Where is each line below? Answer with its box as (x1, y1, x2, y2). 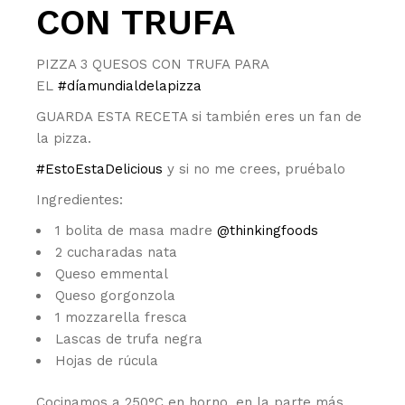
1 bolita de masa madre (55, 221, 218, 239)
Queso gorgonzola (55, 287, 176, 304)
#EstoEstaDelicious (36, 160, 164, 177)
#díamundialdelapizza (58, 77, 202, 94)
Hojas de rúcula (55, 352, 159, 369)
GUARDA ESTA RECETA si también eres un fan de (36, 108, 363, 125)
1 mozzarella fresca (55, 308, 188, 325)
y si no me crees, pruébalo (163, 160, 346, 177)
